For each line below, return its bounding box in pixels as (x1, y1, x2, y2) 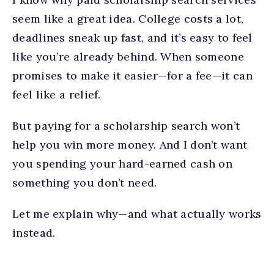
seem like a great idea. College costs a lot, (12, 12, 244, 26)
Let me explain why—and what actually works (12, 207, 262, 221)
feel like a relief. (12, 87, 101, 102)
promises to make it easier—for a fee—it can (12, 68, 253, 83)
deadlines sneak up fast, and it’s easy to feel (12, 31, 253, 45)
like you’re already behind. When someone (12, 50, 244, 64)
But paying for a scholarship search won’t (12, 119, 240, 133)
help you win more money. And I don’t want (12, 138, 248, 152)
